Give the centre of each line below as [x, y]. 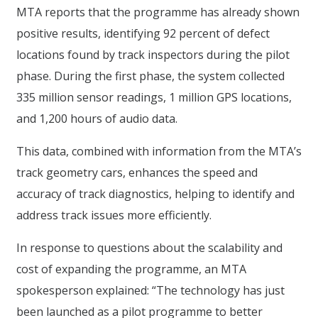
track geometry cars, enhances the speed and [137, 172]
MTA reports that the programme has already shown [158, 12]
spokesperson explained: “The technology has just [150, 290]
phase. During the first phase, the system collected [150, 76]
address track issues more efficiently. [114, 215]
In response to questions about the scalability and [149, 247]
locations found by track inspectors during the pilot [153, 54]
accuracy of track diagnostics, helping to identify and [155, 193]
